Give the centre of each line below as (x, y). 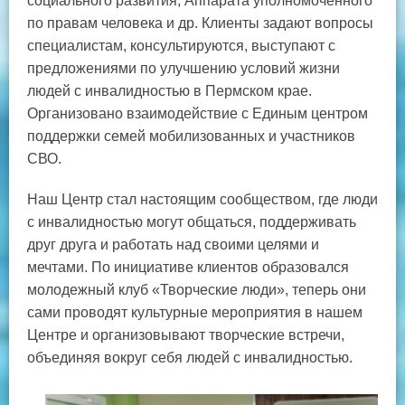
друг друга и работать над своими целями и (173, 244)
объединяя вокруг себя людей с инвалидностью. (190, 357)
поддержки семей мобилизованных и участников (191, 136)
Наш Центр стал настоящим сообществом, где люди (202, 199)
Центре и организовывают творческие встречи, (186, 334)
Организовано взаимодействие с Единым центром (198, 113)
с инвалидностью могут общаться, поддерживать (192, 221)
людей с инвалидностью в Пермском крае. (170, 90)
